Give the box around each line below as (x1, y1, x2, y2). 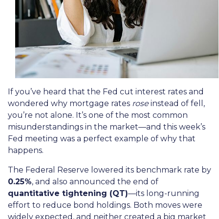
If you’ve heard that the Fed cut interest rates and (8, 87, 204, 96)
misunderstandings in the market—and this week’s (8, 122, 205, 131)
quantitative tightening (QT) (8, 188, 128, 198)
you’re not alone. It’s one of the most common (8, 110, 188, 120)
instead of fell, (149, 98, 205, 108)
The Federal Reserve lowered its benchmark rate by (8, 165, 211, 175)
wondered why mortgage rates (8, 98, 132, 108)
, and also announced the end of (32, 176, 158, 186)
